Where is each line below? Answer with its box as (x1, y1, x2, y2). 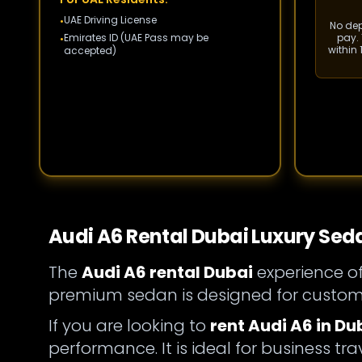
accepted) (64, 44, 116, 57)
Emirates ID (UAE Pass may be (64, 31, 208, 44)
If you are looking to (48, 314, 210, 337)
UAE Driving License (64, 13, 157, 27)
